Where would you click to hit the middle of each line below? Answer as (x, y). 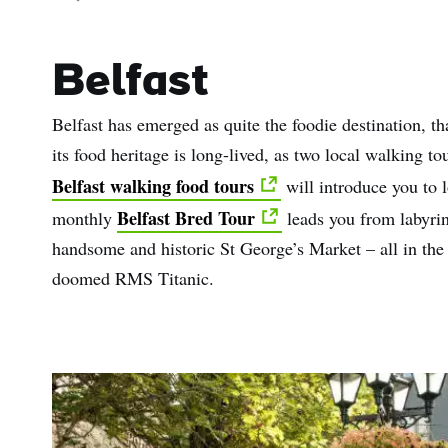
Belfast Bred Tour (186, 218)
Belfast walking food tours (153, 186)
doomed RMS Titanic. (133, 278)
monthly (84, 218)
